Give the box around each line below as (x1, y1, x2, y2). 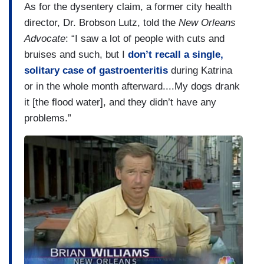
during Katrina (168, 65, 232, 77)
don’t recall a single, (128, 49, 223, 61)
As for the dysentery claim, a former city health (24, 1, 232, 13)
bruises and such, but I (24, 49, 128, 61)
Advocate (24, 33, 65, 45)
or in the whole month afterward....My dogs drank (24, 81, 240, 93)
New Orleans (179, 17, 236, 29)
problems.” (24, 113, 71, 124)
